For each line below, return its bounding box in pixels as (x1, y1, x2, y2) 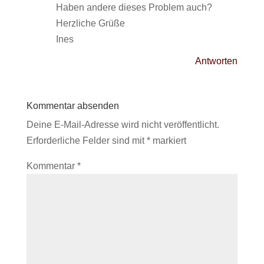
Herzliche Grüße (55, 18, 125, 28)
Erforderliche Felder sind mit (26, 136, 147, 146)
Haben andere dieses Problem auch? (55, 2, 212, 12)
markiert (150, 136, 186, 146)
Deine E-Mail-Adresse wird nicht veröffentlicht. (26, 120, 219, 130)
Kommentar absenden (26, 101, 119, 111)
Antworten (195, 56, 238, 66)
